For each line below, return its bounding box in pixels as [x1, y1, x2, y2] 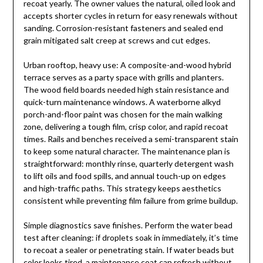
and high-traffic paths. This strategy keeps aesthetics [23, 183, 221, 194]
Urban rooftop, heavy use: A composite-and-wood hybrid [23, 60, 231, 70]
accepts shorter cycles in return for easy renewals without [23, 11, 238, 21]
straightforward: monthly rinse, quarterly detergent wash [23, 159, 234, 169]
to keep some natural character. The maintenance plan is [23, 146, 230, 157]
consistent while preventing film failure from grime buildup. [23, 195, 238, 206]
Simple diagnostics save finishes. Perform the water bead [23, 220, 232, 231]
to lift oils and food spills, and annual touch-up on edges [23, 171, 226, 181]
